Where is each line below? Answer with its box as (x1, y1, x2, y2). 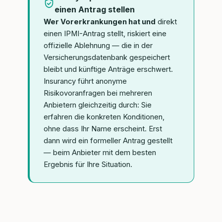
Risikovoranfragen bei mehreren (44, 88, 152, 98)
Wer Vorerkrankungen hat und (44, 17, 156, 26)
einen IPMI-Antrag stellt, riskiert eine (44, 29, 166, 38)
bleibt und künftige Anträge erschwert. (44, 64, 173, 74)
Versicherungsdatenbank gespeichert (44, 53, 170, 62)
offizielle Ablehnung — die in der (44, 41, 153, 50)
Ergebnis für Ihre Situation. (44, 160, 132, 169)
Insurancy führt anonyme (44, 76, 127, 86)
